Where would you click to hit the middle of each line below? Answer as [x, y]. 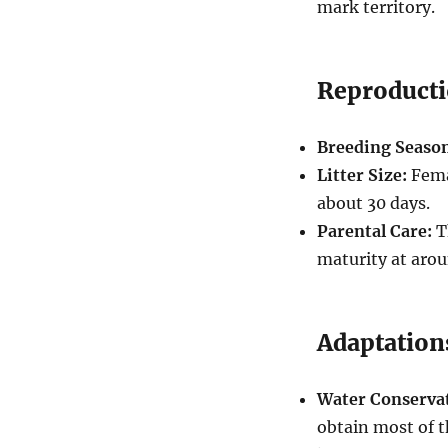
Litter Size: [361, 174]
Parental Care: [374, 230]
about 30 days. [373, 202]
